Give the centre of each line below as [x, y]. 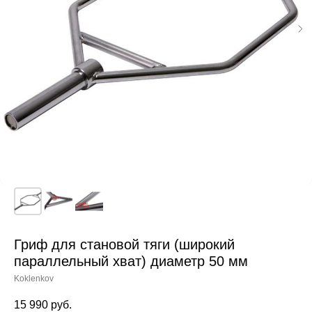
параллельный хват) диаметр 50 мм [131, 261]
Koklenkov [34, 278]
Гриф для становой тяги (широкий [124, 244]
